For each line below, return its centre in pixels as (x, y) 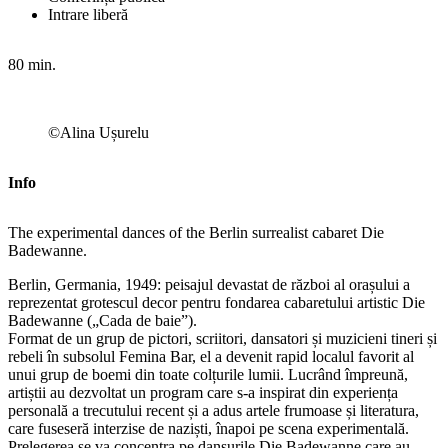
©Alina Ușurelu (98, 132)
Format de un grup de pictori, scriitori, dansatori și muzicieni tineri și (222, 338)
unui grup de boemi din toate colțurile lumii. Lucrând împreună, (208, 374)
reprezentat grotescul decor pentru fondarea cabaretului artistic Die (216, 302)
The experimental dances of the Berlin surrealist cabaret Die (196, 232)
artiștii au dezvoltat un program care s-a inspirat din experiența (203, 392)
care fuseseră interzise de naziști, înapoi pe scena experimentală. (208, 428)
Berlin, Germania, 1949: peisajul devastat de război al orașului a (209, 284)
